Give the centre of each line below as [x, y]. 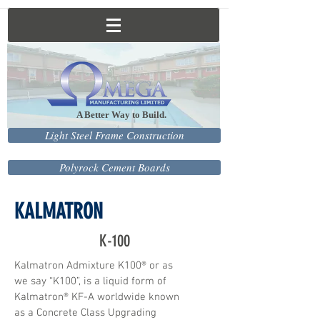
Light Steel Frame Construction [114, 135]
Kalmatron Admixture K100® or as [94, 266]
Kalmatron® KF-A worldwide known [97, 297]
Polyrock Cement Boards [114, 167]
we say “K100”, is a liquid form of [90, 281]
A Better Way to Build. [96, 115]
